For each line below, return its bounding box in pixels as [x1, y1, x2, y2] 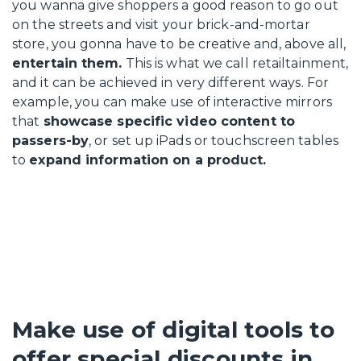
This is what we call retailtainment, [122, 56, 349, 71]
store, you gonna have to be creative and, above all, [12, 36, 346, 52]
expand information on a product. [29, 152, 267, 168]
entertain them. [12, 56, 122, 71]
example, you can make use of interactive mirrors [12, 94, 332, 110]
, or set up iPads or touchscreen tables [89, 133, 338, 148]
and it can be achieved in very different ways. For [12, 75, 330, 90]
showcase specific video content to [43, 114, 295, 129]
